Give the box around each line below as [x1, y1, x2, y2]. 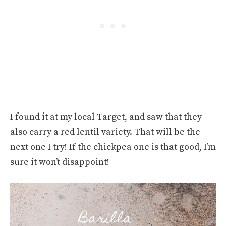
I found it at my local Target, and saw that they [10, 110, 202, 123]
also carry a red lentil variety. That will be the [10, 126, 200, 138]
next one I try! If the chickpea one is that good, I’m [10, 141, 216, 153]
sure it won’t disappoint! [10, 156, 109, 168]
